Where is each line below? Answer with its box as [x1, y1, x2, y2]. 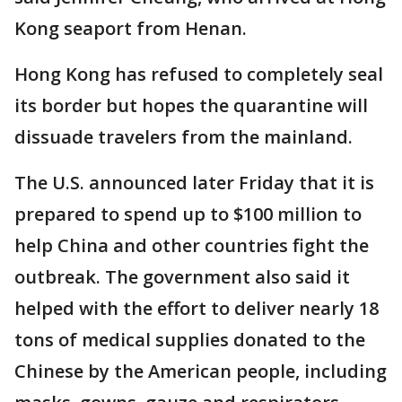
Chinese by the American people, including [14, 358, 387, 383]
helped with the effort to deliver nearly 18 [14, 295, 379, 320]
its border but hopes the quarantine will [14, 92, 368, 118]
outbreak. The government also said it [14, 264, 350, 289]
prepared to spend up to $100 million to [14, 201, 362, 226]
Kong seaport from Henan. [14, 15, 247, 40]
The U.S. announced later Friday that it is [14, 170, 374, 195]
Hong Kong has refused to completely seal [14, 61, 383, 86]
